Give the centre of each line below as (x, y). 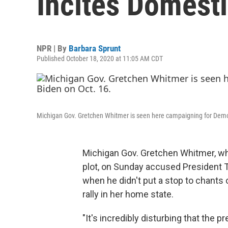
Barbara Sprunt (95, 48)
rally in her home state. (128, 194)
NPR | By (53, 48)
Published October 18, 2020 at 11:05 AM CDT (100, 59)
